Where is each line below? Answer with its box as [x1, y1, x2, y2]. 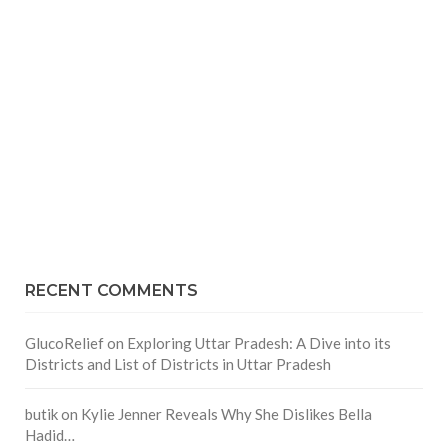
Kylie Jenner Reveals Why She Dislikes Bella [81, 405, 372, 424]
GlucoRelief [25, 334, 104, 353]
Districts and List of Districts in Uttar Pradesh [25, 355, 331, 374]
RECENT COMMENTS [25, 281, 198, 301]
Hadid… [25, 426, 75, 445]
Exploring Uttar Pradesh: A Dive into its [127, 334, 391, 353]
